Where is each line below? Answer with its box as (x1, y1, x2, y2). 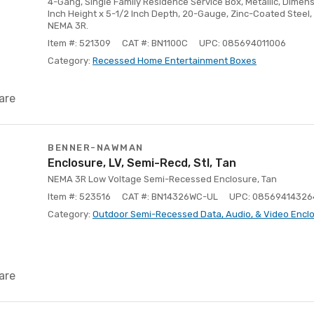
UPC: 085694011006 (199, 38, 286, 48)
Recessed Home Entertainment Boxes (93, 55, 257, 66)
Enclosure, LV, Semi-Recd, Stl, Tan (48, 156, 236, 170)
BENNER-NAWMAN (48, 142, 144, 153)
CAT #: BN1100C (122, 38, 188, 48)
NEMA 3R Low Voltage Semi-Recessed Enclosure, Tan (48, 174, 277, 184)
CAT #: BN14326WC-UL (122, 191, 218, 202)
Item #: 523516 (48, 191, 111, 202)
